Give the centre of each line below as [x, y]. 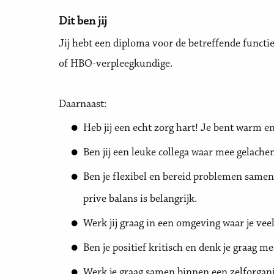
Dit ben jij [83, 21]
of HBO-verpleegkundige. [116, 64]
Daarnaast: [83, 105]
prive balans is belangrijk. [140, 199]
